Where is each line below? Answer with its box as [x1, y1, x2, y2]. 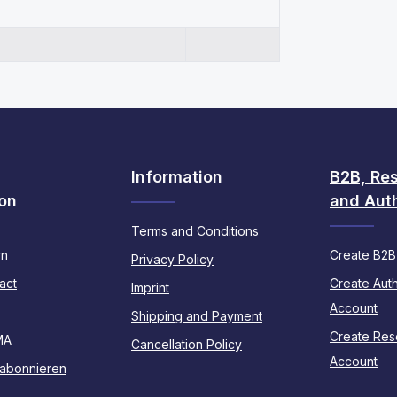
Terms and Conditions [131, 223, 259, 238]
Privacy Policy [131, 252, 214, 267]
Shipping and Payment [131, 308, 262, 323]
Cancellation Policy [131, 337, 242, 352]
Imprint [131, 280, 169, 295]
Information [131, 167, 222, 186]
